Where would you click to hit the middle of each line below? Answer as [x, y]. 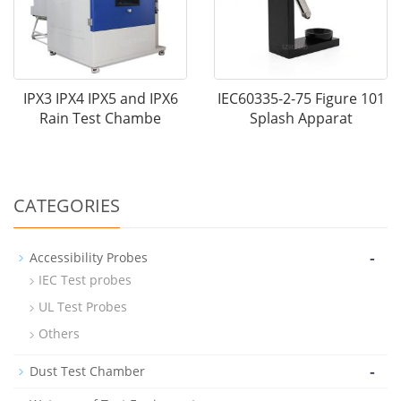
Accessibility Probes [89, 258]
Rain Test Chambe [100, 119]
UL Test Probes [83, 307]
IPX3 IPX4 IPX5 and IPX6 [100, 99]
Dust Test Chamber [87, 371]
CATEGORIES [67, 206]
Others [59, 334]
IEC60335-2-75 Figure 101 [301, 99]
